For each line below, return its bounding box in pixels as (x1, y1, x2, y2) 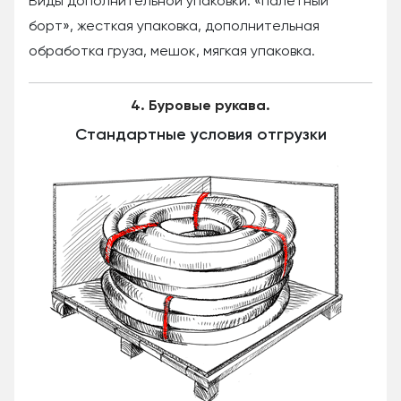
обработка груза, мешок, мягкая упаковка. (29, 44, 315, 59)
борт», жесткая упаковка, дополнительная (29, 19, 320, 34)
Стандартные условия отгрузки (74, 126, 327, 143)
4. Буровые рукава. (131, 98, 270, 114)
